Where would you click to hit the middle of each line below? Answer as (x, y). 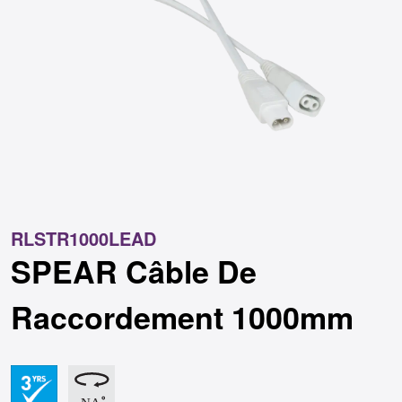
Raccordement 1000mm (182, 317)
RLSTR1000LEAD (83, 238)
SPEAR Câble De (134, 271)
